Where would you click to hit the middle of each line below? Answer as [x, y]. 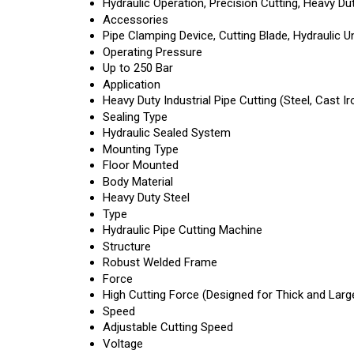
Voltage [123, 344]
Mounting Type [141, 149]
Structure [127, 247]
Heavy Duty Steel [146, 198]
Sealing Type [135, 117]
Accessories [136, 20]
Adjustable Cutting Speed [168, 327]
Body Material [138, 182]
